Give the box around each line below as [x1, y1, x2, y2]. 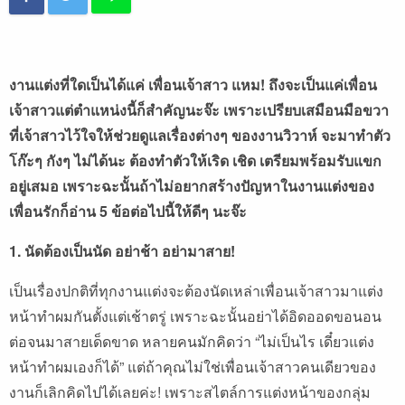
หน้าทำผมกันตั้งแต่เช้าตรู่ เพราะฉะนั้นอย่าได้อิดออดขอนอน [9, 306, 381, 327]
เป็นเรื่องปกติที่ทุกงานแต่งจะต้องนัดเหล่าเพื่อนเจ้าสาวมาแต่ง [9, 280, 383, 302]
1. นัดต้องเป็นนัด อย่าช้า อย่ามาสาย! [9, 240, 235, 262]
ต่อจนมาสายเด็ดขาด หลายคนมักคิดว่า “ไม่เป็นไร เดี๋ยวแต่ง [9, 331, 374, 353]
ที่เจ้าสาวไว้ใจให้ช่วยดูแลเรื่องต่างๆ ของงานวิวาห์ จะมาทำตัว [9, 125, 391, 146]
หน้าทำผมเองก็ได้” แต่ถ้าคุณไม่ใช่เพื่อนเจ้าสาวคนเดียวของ [9, 356, 376, 378]
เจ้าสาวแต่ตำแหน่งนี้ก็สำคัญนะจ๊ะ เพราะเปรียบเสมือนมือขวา [9, 99, 389, 121]
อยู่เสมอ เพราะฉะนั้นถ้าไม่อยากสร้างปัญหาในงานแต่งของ [9, 175, 374, 197]
